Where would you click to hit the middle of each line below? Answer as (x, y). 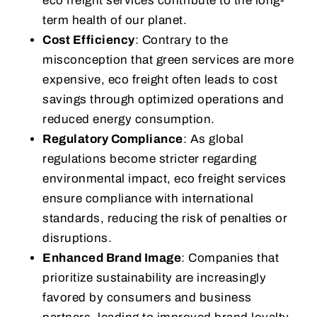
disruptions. (77, 238)
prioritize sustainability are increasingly (154, 278)
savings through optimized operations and (163, 100)
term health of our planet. (115, 21)
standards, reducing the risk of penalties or (165, 219)
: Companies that (230, 258)
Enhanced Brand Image (112, 258)
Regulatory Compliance (113, 139)
